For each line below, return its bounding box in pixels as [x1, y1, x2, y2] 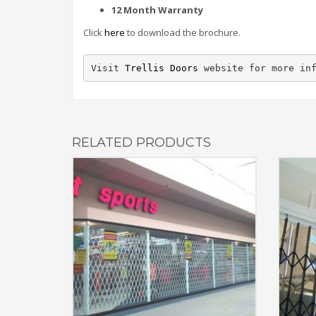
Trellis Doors [124, 62, 198, 73]
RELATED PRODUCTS [72, 135, 211, 151]
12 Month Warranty [111, 4, 203, 17]
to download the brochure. [125, 26, 241, 39]
